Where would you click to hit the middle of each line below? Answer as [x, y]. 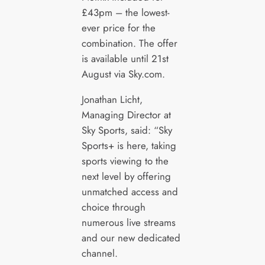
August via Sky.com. [123, 74]
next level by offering [126, 176]
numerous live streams [128, 222]
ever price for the [118, 28]
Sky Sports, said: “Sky [127, 130]
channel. [99, 253]
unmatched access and [130, 191]
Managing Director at [126, 114]
